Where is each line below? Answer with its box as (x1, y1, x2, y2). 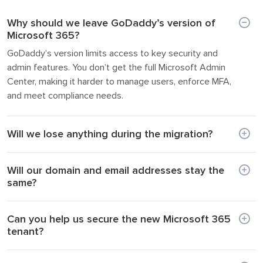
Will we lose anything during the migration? (7, 127, 213, 140)
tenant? (7, 224, 43, 238)
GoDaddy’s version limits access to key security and (7, 47, 218, 59)
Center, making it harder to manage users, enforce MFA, (7, 75, 231, 87)
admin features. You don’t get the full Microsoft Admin (7, 61, 225, 73)
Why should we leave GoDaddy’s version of (7, 16, 215, 29)
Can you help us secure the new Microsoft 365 (7, 212, 231, 225)
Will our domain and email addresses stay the (7, 163, 224, 177)
